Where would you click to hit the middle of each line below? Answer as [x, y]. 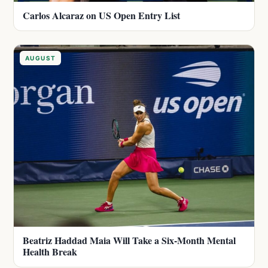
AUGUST [41, 58]
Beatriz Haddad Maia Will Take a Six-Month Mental [129, 240]
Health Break [50, 251]
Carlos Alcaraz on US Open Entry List [101, 15]
